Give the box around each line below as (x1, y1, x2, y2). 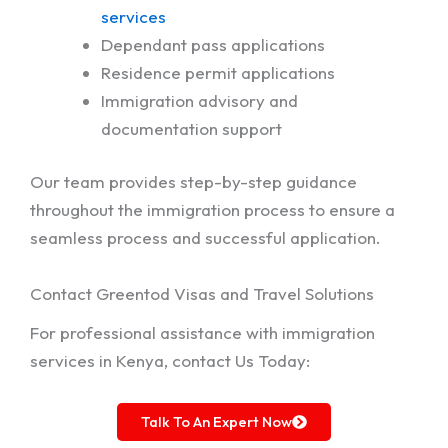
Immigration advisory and (101, 89, 298, 111)
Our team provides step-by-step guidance (30, 171, 357, 193)
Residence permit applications (101, 61, 335, 83)
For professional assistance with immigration (30, 322, 375, 344)
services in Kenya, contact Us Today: (30, 350, 310, 372)
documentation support (101, 117, 282, 139)
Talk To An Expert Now (141, 411, 293, 431)
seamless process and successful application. (30, 227, 381, 249)
